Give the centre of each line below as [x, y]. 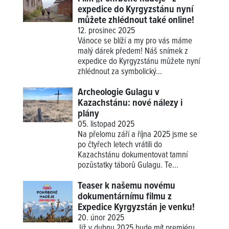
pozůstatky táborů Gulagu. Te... [128, 165]
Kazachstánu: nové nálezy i [130, 103]
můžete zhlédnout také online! [136, 20]
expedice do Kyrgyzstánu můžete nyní [139, 62]
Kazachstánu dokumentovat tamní [133, 155]
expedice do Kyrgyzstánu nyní [136, 9]
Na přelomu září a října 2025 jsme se [138, 135]
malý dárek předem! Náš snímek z [133, 51]
